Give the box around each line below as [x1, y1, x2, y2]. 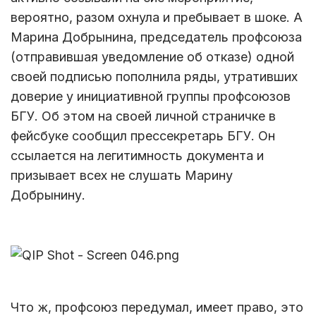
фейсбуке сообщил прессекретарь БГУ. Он [11, 128, 275, 143]
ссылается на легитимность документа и [11, 147, 264, 163]
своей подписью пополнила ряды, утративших [11, 68, 298, 84]
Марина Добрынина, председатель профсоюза [11, 29, 302, 44]
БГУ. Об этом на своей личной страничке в [11, 108, 276, 123]
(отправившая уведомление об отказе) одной [11, 49, 294, 64]
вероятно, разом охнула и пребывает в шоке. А [11, 9, 303, 25]
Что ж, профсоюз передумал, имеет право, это [11, 299, 303, 315]
